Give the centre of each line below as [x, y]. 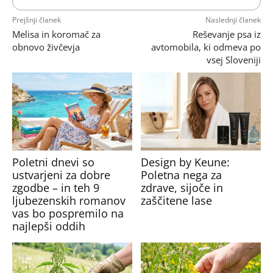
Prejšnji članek [37, 20]
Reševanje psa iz [226, 34]
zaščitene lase [176, 201]
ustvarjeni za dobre [62, 175]
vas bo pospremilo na [68, 214]
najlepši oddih [49, 226]
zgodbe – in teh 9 [56, 188]
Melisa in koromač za [56, 34]
